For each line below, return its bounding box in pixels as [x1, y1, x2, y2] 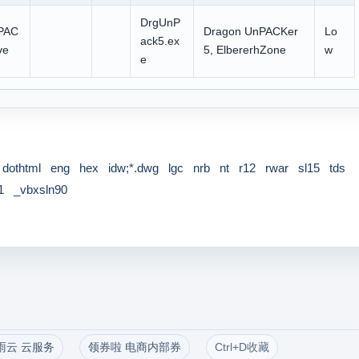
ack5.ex [139, 34, 179, 47]
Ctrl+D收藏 [214, 341, 269, 353]
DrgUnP [139, 16, 180, 29]
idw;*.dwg [107, 161, 159, 175]
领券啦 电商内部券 [87, 341, 181, 353]
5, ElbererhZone [203, 43, 286, 56]
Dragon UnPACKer [203, 25, 298, 38]
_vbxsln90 [13, 183, 67, 196]
